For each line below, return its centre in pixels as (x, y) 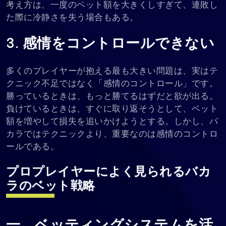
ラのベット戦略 (51, 186)
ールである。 (33, 147)
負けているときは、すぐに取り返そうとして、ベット (112, 109)
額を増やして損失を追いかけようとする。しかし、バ (112, 122)
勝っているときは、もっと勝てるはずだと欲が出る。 (112, 96)
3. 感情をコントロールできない (110, 44)
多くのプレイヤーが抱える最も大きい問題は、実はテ (112, 71)
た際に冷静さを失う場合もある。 (72, 18)
